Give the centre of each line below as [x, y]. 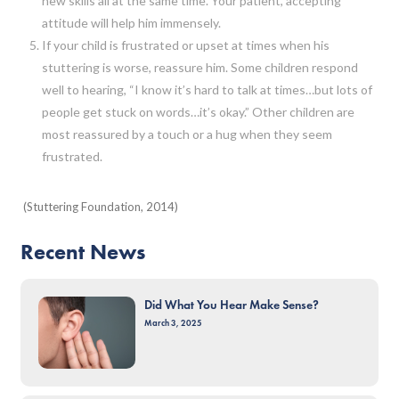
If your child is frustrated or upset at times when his [185, 45]
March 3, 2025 [173, 323]
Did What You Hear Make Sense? [231, 305]
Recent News [83, 251]
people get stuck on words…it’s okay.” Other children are [198, 111]
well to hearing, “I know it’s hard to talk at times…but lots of [207, 89]
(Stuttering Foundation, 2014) [100, 206]
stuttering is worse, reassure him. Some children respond [199, 67]
